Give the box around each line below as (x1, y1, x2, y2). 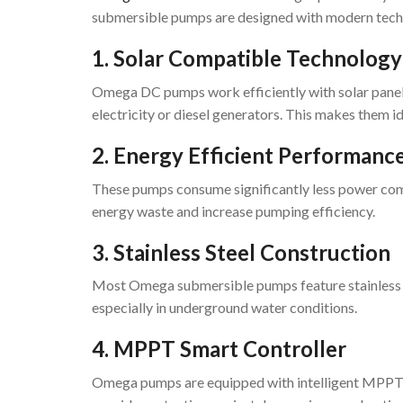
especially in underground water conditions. (92, 299, 357, 317)
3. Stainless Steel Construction (92, 238, 390, 265)
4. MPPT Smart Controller (92, 336, 346, 363)
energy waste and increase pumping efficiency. (92, 201, 375, 219)
